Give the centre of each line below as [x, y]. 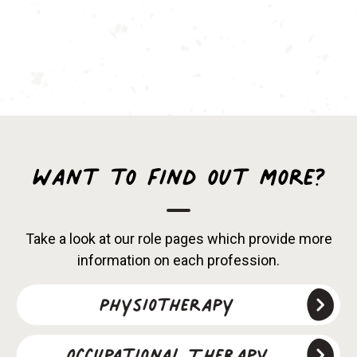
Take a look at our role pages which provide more [178, 238]
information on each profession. [178, 260]
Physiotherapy [167, 300]
